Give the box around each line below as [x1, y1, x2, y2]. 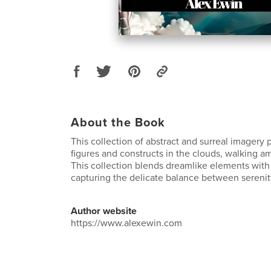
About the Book [71, 115, 165, 130]
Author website [71, 204, 137, 217]
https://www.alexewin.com [71, 217, 182, 229]
